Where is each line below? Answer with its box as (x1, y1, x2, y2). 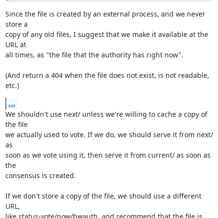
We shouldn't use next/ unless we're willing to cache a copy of (5, 109, 207, 119)
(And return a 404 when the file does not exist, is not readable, (5, 71, 209, 80)
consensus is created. (5, 171, 76, 180)
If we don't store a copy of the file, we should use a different (5, 191, 201, 200)
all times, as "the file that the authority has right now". (5, 50, 183, 59)
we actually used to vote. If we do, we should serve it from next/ (5, 130, 213, 139)
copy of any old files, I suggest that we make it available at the (5, 30, 208, 39)
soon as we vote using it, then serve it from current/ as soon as (5, 150, 211, 160)
